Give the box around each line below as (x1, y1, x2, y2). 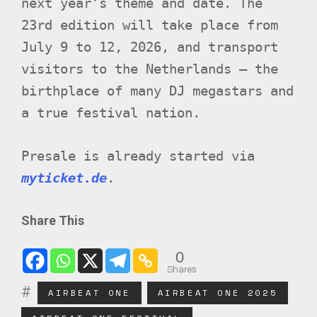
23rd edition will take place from (21, 17, 278, 33)
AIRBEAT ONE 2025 (157, 286, 278, 299)
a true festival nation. (21, 105, 200, 120)
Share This (21, 212, 84, 228)
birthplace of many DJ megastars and (21, 83, 294, 98)
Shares (167, 263, 197, 275)
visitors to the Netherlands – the (21, 61, 278, 76)
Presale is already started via (21, 148, 255, 163)
